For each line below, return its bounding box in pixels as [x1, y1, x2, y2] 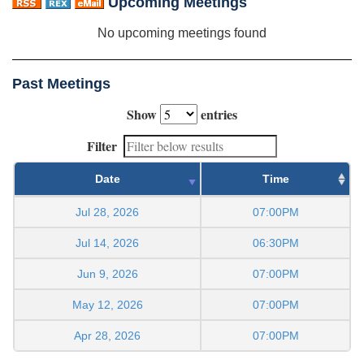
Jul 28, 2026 [76, 205, 139, 219]
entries [197, 104, 237, 123]
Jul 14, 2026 [76, 236, 139, 249]
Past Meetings [12, 75, 110, 92]
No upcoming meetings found [97, 25, 266, 40]
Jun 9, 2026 [76, 266, 138, 280]
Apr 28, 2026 [74, 328, 141, 342]
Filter [87, 136, 117, 155]
